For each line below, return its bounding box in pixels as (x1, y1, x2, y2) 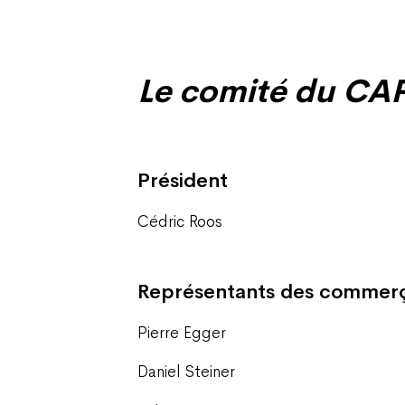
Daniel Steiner (137, 362, 235, 382)
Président (137, 168, 228, 194)
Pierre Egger (137, 322, 226, 343)
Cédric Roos (137, 211, 222, 231)
